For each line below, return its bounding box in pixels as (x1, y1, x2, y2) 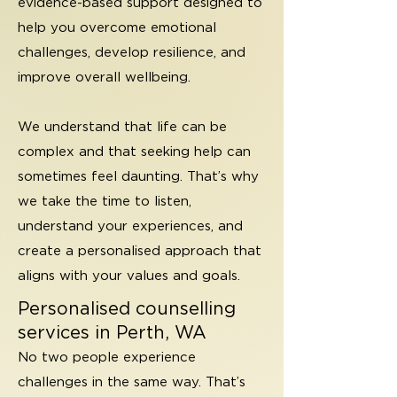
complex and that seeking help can (18, 144, 251, 160)
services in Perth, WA (18, 322, 206, 343)
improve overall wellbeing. (18, 69, 191, 85)
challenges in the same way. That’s (18, 374, 245, 390)
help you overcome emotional (18, 19, 216, 35)
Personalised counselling (18, 298, 236, 319)
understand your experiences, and (18, 218, 243, 234)
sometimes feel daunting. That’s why (18, 168, 259, 184)
